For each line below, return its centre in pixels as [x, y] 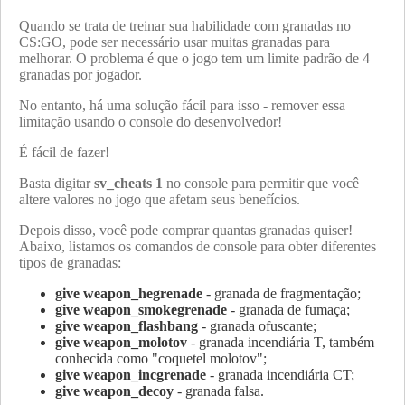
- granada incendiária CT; [280, 374]
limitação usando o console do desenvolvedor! [151, 121]
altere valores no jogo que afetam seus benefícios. [160, 199]
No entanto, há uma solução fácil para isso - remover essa [182, 105]
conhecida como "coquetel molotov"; [161, 358]
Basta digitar [57, 183]
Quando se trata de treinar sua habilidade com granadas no [185, 25]
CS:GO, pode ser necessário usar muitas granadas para [174, 42]
